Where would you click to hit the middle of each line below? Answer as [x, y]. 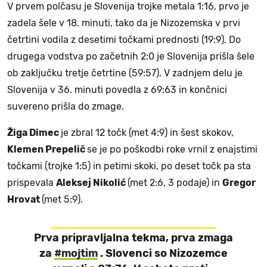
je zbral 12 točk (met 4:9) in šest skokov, [147, 132]
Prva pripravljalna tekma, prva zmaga [133, 237]
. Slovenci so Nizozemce [163, 253]
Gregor [239, 182]
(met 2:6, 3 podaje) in [175, 182]
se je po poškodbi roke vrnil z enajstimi [172, 149]
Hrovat [24, 199]
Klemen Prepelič [47, 149]
